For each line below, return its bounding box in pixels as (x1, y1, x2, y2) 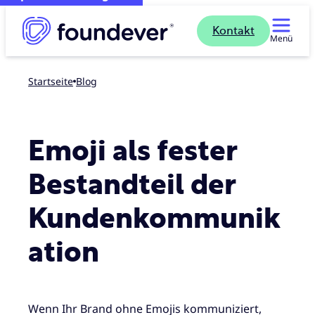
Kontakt (212, 25, 255, 37)
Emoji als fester (28, 138, 237, 166)
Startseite (28, 74, 73, 88)
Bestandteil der (28, 172, 236, 200)
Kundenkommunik (28, 205, 281, 233)
